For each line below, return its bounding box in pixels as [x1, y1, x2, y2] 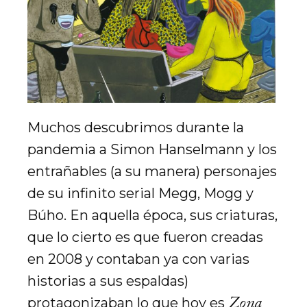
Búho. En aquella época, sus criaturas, [27, 207, 278, 223]
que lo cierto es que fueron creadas [27, 229, 263, 245]
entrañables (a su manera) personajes [27, 163, 277, 180]
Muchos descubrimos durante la [27, 119, 244, 136]
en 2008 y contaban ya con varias [27, 251, 249, 267]
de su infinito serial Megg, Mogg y [27, 185, 254, 201]
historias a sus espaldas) [27, 273, 188, 289]
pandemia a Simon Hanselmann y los [27, 141, 277, 158]
